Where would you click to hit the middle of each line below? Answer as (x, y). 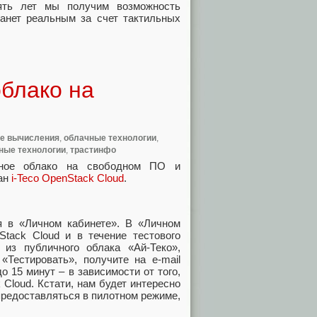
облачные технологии (110, 138)
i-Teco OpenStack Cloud (68, 178)
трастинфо (93, 150)
